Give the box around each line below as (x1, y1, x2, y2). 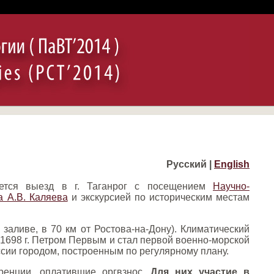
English (214, 159, 250, 169)
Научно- (213, 181, 250, 191)
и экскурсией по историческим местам (67, 192, 250, 202)
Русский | (166, 159, 214, 169)
